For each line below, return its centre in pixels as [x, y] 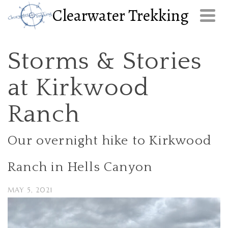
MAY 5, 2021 [30, 190]
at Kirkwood [79, 88]
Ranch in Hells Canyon [80, 167]
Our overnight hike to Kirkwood [110, 141]
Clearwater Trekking [120, 15]
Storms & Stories [105, 61]
